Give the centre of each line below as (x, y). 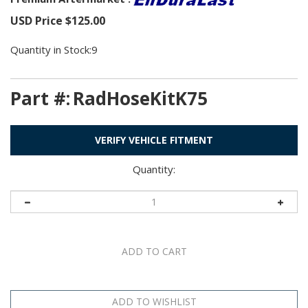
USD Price (36, 20)
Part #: (40, 98)
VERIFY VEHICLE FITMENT (154, 140)
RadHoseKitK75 (140, 98)
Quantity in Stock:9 (54, 49)
